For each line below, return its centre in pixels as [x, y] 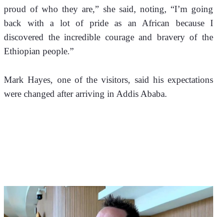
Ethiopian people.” [39, 51]
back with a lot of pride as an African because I [108, 23]
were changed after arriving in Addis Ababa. [87, 94]
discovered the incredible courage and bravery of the [108, 37]
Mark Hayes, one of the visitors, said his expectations [108, 80]
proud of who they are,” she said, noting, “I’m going [108, 9]
